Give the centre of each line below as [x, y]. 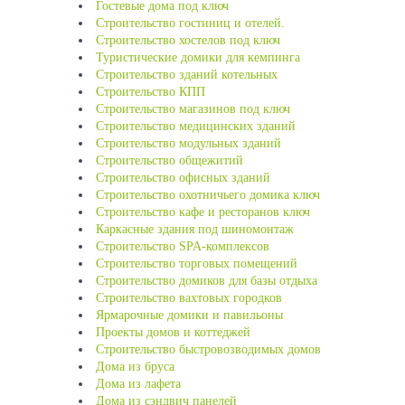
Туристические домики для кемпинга [198, 57]
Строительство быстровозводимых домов [208, 349]
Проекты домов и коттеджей [173, 332]
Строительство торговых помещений [197, 264]
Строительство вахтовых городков [189, 298]
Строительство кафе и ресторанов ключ [203, 212]
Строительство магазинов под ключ [193, 109]
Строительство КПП [151, 92]
